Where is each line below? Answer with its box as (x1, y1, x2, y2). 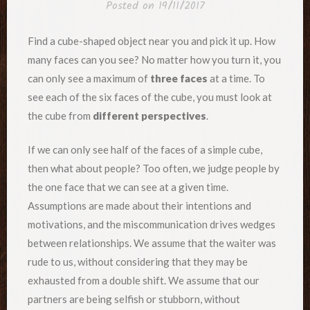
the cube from (28, 109, 93, 122)
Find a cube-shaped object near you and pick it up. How (28, 34, 275, 47)
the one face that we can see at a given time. (28, 181, 228, 194)
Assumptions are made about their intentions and (28, 199, 251, 212)
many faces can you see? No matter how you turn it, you (28, 53, 281, 66)
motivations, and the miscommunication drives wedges (28, 218, 275, 231)
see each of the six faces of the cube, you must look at (28, 90, 272, 103)
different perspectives (93, 109, 206, 122)
